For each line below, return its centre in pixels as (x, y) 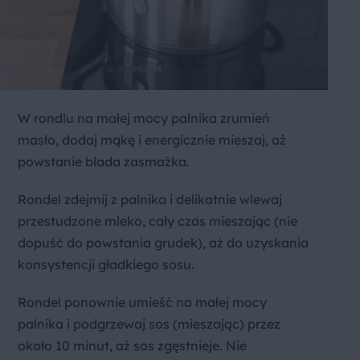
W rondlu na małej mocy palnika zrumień (144, 118)
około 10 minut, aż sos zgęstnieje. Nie (132, 346)
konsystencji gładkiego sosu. (106, 264)
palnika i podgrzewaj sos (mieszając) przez (149, 324)
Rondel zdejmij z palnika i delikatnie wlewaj (150, 199)
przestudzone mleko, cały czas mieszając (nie (157, 221)
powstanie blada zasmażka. (104, 162)
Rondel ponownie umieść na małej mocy (142, 302)
